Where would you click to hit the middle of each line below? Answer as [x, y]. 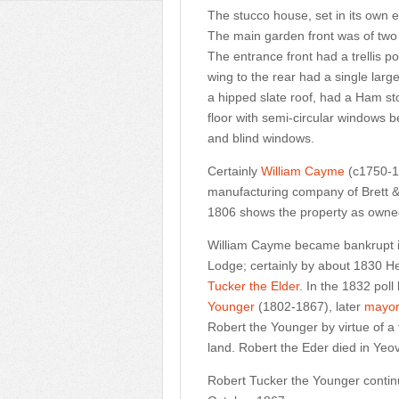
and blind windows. [261, 138]
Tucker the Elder [253, 286]
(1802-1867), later [309, 306]
